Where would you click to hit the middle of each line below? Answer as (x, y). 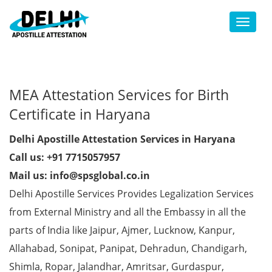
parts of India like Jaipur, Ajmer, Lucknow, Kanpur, (122, 230)
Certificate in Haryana (80, 114)
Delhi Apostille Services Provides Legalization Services (131, 194)
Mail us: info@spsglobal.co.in (80, 175)
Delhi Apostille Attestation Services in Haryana (122, 139)
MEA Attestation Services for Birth (119, 95)
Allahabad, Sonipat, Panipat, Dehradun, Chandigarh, (128, 248)
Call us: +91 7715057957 (65, 157)
